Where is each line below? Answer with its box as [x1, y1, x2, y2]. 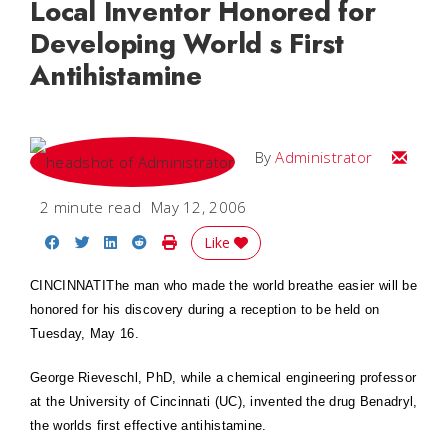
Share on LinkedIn [116, 230, 245, 251]
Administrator [275, 146, 373, 167]
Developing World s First [30, 23, 344, 63]
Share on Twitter [88, 230, 207, 251]
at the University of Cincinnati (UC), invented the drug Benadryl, [30, 393, 418, 409]
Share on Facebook [59, 230, 197, 251]
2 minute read [40, 196, 141, 217]
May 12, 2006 [150, 196, 247, 217]
